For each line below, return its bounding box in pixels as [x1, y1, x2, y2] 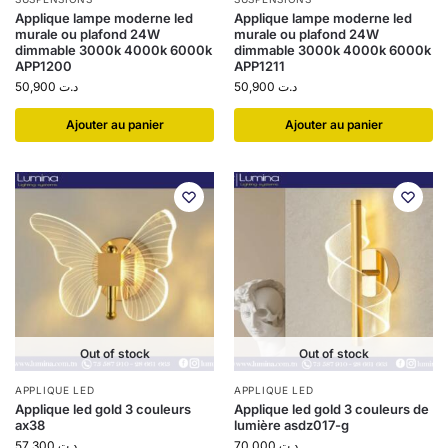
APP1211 [234, 58, 285, 74]
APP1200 [15, 58, 72, 74]
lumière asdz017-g [234, 417, 349, 433]
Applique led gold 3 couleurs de [234, 401, 429, 417]
